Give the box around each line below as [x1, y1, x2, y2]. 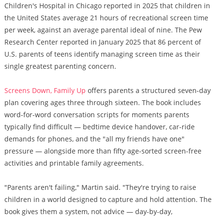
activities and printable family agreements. [4, 158, 144, 168]
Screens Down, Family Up [4, 86, 86, 95]
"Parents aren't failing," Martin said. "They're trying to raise [4, 183, 196, 192]
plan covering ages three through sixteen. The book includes [4, 98, 201, 107]
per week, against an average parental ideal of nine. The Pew [4, 25, 202, 34]
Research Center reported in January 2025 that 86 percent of [4, 37, 201, 46]
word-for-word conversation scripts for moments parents [4, 110, 189, 119]
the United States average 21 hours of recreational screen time [4, 13, 208, 22]
